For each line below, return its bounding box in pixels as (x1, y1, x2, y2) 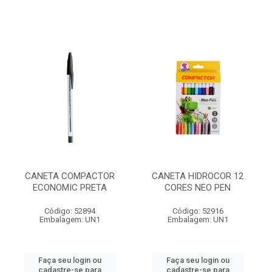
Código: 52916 (172, 206, 223, 216)
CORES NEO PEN (165, 182, 231, 193)
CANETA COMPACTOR (24, 171, 115, 182)
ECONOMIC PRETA (32, 182, 107, 193)
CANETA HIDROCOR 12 (152, 171, 243, 182)
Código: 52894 (44, 206, 95, 216)
